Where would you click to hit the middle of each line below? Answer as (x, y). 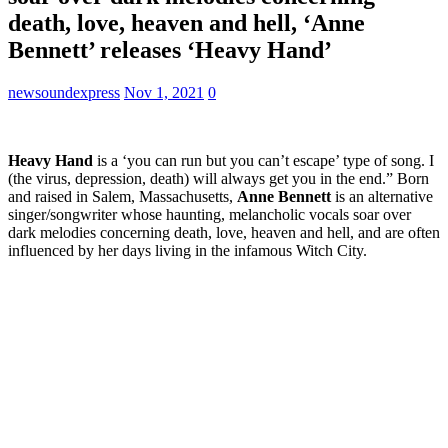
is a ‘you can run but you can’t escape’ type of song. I (263, 160)
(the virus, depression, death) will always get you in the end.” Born (218, 178)
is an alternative (382, 196)
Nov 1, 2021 (164, 92)
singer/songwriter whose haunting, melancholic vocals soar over (209, 214)
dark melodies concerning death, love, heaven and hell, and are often (224, 232)
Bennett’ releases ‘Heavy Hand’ (170, 49)
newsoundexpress (64, 92)
